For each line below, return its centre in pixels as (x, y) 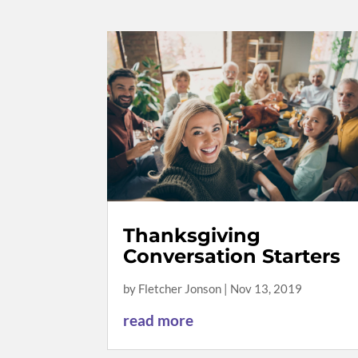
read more (159, 320)
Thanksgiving (192, 236)
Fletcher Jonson (180, 289)
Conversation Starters (232, 257)
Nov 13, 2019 (267, 289)
